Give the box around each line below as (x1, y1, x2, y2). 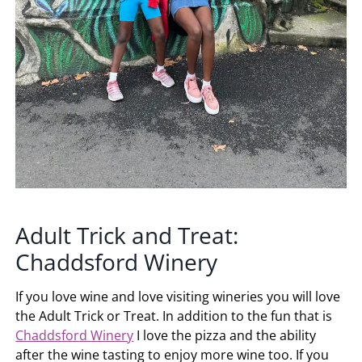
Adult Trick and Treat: (15, 219, 239, 250)
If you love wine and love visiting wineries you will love (15, 287, 341, 305)
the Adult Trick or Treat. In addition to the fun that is (15, 306, 333, 325)
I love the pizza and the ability (133, 326, 317, 344)
